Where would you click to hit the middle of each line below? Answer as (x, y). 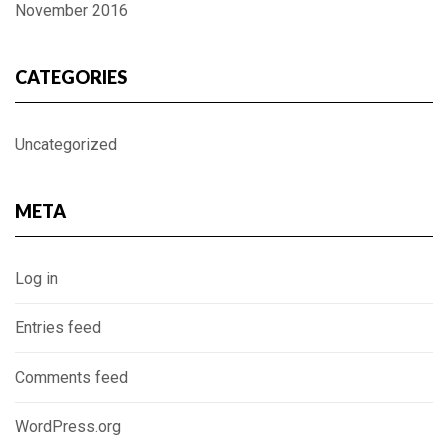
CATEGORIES (71, 76)
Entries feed (58, 328)
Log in (36, 278)
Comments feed (71, 377)
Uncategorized (66, 144)
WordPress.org (68, 427)
